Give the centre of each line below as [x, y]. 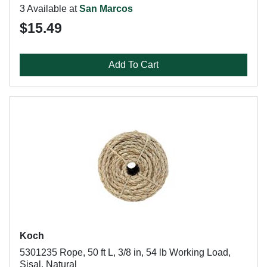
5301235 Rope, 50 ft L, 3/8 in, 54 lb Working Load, [125, 252]
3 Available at [49, 9]
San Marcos [106, 9]
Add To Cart [133, 65]
